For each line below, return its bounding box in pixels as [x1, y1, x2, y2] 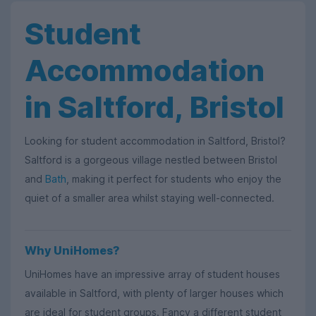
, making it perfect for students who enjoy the [66, 173, 281, 185]
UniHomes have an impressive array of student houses [25, 267, 280, 280]
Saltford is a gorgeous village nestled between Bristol [25, 154, 277, 166]
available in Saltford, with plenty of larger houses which [25, 286, 284, 299]
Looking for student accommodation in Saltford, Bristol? [25, 135, 286, 147]
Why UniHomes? [25, 243, 120, 257]
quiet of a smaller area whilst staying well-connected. [25, 192, 274, 204]
